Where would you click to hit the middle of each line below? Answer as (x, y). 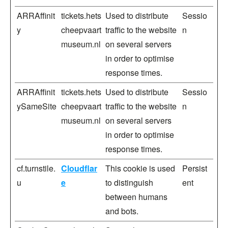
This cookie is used (140, 168)
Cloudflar (79, 168)
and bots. (122, 211)
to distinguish (129, 182)
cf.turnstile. (36, 168)
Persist (195, 168)
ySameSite (37, 106)
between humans (136, 197)
